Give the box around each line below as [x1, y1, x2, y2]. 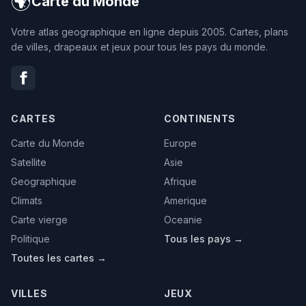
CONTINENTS [164, 112, 236, 124]
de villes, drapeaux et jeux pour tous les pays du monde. [11, 40, 268, 53]
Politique [11, 232, 50, 245]
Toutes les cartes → [11, 251, 107, 264]
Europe [164, 137, 197, 149]
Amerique [164, 194, 207, 206]
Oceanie [164, 213, 202, 225]
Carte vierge [11, 213, 68, 225]
